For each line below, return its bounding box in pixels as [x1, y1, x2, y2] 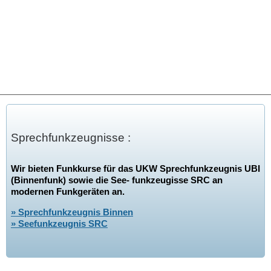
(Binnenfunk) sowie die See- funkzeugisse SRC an [10, 175, 223, 186]
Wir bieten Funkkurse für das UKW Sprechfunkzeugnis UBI [10, 163, 260, 174]
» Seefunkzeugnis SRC [10, 218, 108, 229]
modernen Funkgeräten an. [10, 186, 125, 197]
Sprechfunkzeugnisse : [10, 131, 131, 144]
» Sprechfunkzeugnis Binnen [10, 207, 133, 218]
